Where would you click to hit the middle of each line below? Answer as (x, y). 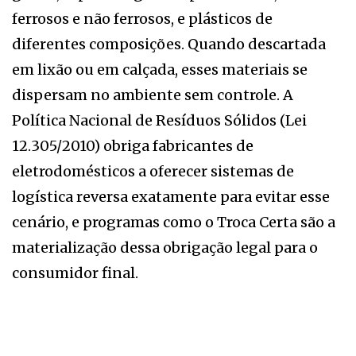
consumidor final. (75, 273)
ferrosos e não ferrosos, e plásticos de (142, 18)
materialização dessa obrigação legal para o (165, 247)
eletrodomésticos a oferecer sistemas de (153, 171)
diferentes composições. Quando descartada (169, 44)
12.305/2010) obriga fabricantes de (133, 145)
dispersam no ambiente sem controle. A (153, 95)
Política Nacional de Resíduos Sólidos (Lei (159, 120)
